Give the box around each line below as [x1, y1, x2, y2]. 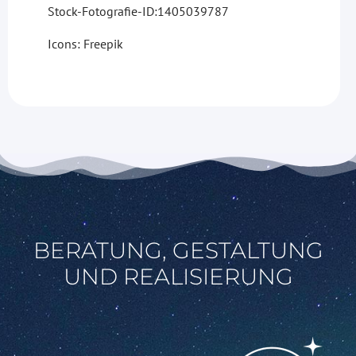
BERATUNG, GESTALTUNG [33, 236, 323, 264]
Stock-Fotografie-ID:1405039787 [48, 2, 229, 19]
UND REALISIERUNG [63, 262, 293, 290]
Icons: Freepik [48, 35, 123, 52]
